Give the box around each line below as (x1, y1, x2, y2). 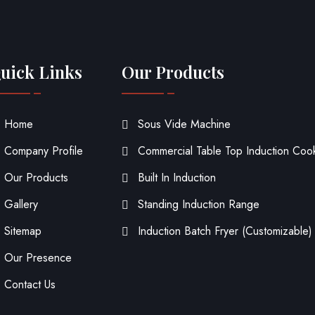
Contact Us (4, 276, 56, 293)
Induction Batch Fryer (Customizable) (138, 223, 313, 240)
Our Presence (4, 250, 72, 266)
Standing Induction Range (138, 196, 260, 213)
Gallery (4, 196, 38, 213)
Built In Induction (138, 169, 217, 186)
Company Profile (4, 143, 83, 160)
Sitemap (4, 223, 41, 240)
